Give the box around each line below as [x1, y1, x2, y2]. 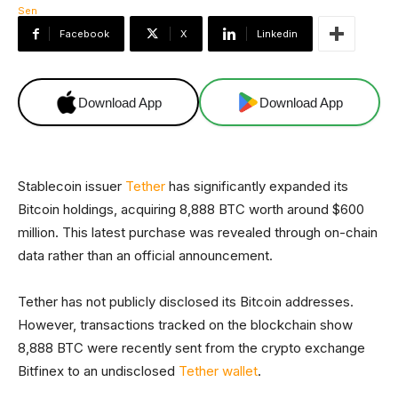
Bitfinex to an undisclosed [18, 362, 179, 379]
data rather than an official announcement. [18, 247, 273, 264]
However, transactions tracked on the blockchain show [18, 316, 353, 333]
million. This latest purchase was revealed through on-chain [18, 224, 378, 241]
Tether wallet [179, 362, 258, 379]
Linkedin [257, 28, 298, 40]
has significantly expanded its [165, 178, 348, 195]
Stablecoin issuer [18, 178, 125, 195]
